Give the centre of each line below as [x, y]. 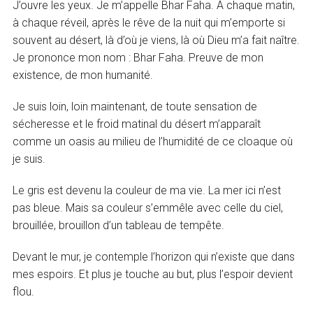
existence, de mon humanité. [83, 75]
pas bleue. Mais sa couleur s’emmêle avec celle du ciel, [148, 208]
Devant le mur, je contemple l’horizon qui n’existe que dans [154, 256]
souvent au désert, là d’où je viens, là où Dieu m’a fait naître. [156, 40]
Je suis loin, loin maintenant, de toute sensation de [135, 106]
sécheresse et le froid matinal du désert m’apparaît [137, 124]
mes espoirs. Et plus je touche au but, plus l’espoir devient [153, 274]
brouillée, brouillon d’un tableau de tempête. [119, 225]
